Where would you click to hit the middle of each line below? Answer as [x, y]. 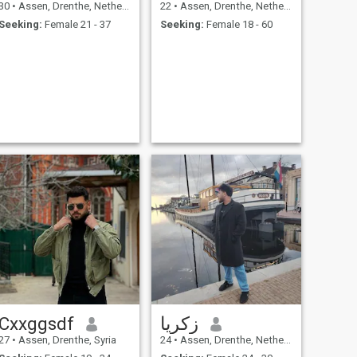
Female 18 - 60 [238, 24]
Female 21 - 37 [76, 24]
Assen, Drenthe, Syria [66, 340]
